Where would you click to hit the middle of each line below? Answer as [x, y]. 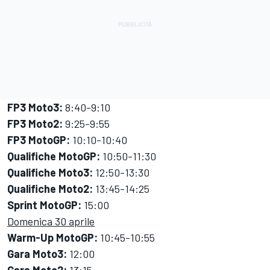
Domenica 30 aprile [51, 221]
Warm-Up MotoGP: [52, 238]
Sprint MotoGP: [44, 205]
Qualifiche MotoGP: [54, 156]
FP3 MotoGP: [39, 140]
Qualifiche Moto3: [50, 173]
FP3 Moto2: [35, 124]
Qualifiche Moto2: [50, 189]
